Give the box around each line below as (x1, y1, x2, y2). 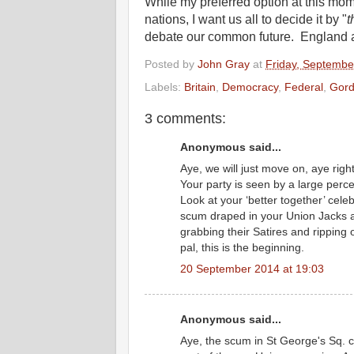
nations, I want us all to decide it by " (145, 12, 347, 26)
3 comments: (145, 111, 226, 127)
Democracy (222, 81, 278, 94)
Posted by (145, 57, 198, 70)
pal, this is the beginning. (180, 240, 304, 254)
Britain (184, 81, 216, 94)
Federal (284, 81, 323, 94)
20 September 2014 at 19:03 (180, 262, 324, 275)
